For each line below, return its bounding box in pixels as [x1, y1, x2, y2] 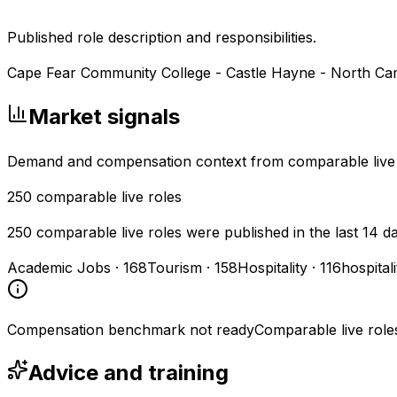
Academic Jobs [7, 258, 111, 276]
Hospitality [237, 258, 307, 276]
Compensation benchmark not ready [7, 320, 254, 339]
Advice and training [28, 360, 229, 386]
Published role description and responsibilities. [7, 27, 316, 46]
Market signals [28, 103, 180, 129]
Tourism [147, 258, 202, 276]
